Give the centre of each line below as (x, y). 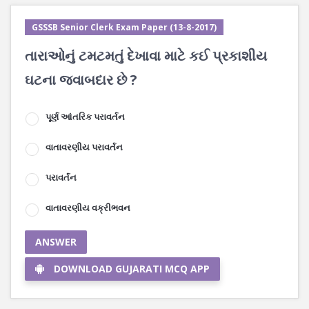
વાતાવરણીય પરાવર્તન (84, 147)
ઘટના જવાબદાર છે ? (81, 80)
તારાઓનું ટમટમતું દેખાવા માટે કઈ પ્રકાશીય (146, 56)
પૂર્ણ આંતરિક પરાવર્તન (85, 117)
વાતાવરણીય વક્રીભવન (88, 208)
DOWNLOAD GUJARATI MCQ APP (132, 269)
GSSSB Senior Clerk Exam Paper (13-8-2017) (124, 27)
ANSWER (56, 242)
